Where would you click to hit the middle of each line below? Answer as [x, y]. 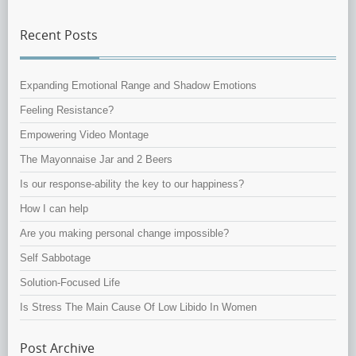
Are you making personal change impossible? [124, 234]
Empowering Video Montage [84, 135]
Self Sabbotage [55, 258]
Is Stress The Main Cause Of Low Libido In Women [138, 308]
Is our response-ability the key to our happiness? [132, 184]
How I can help [54, 209]
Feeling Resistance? [67, 110]
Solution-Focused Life [70, 283]
